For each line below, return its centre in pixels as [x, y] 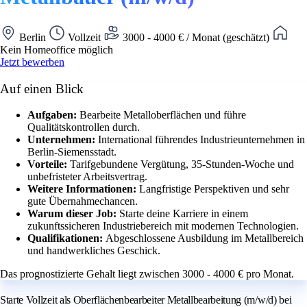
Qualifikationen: [66, 238]
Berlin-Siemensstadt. [72, 152]
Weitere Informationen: [83, 189]
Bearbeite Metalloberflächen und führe [163, 115]
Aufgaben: [53, 115]
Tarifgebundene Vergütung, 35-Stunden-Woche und [182, 164]
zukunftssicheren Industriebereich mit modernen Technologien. [163, 226]
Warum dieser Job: [73, 214]
